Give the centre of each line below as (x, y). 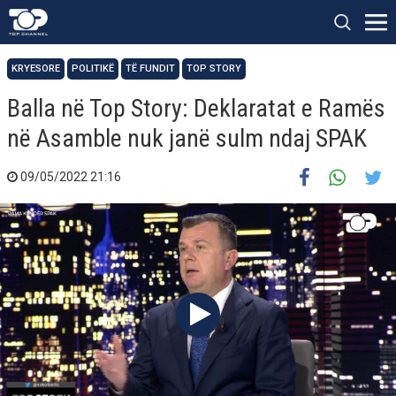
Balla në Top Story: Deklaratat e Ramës (196, 108)
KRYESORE (36, 69)
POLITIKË (93, 69)
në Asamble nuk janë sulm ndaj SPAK (187, 138)
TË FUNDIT (150, 69)
